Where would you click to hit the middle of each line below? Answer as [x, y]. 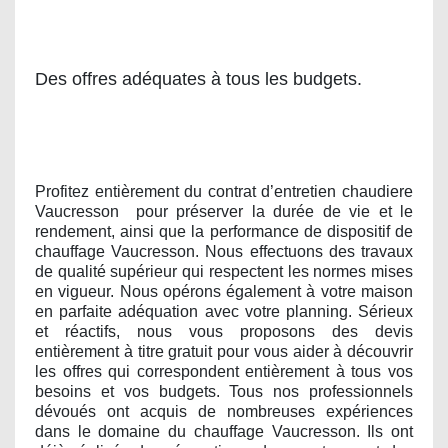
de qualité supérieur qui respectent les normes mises [224, 271]
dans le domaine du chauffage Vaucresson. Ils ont [224, 431]
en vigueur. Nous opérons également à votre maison [224, 291]
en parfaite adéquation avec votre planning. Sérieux [224, 311]
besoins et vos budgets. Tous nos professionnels [224, 391]
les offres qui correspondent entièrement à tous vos [224, 371]
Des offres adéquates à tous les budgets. [198, 79]
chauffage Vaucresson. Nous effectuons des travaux [224, 251]
